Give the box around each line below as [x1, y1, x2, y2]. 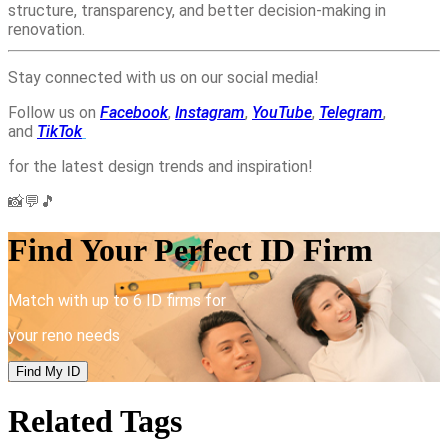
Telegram [319, 102, 383, 122]
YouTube [252, 102, 312, 122]
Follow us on [8, 102, 100, 122]
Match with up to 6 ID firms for [8, 290, 226, 310]
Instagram [175, 102, 245, 122]
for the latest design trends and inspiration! [8, 156, 317, 176]
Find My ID [16, 363, 80, 379]
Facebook [100, 102, 168, 122]
